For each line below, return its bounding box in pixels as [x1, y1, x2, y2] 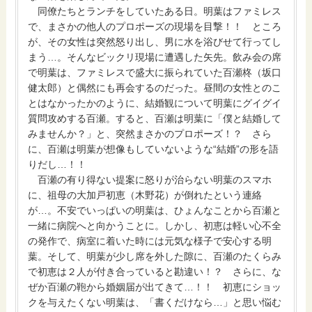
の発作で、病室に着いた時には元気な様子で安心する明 [28, 235, 272, 247]
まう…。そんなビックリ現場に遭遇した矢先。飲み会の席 [28, 52, 282, 63]
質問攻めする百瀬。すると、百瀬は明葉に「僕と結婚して [28, 113, 282, 125]
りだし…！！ [28, 159, 87, 171]
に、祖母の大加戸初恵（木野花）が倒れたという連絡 [28, 189, 263, 201]
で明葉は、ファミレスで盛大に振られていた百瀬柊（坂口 [28, 67, 282, 79]
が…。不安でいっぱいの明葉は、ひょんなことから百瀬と [28, 205, 282, 217]
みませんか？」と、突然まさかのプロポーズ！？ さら [28, 128, 272, 140]
